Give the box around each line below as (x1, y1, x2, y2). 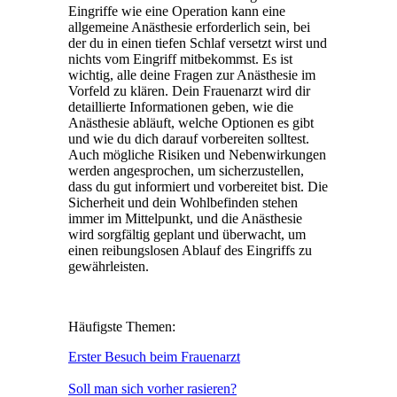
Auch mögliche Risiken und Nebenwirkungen (68, 146, 326, 162)
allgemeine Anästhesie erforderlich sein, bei (68, 19, 310, 35)
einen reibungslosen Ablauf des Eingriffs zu (68, 242, 312, 258)
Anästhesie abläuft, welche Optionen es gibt (68, 114, 314, 130)
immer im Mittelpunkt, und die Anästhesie (68, 210, 302, 226)
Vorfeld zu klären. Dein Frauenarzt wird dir (68, 82, 310, 98)
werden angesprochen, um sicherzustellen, (68, 162, 304, 178)
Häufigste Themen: (68, 318, 175, 334)
